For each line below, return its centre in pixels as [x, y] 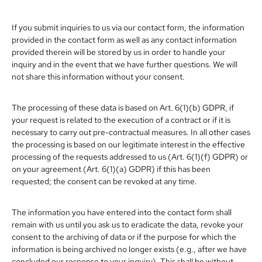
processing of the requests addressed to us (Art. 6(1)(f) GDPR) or [130, 156]
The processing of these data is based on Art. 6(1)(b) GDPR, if [123, 107]
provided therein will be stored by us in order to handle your [118, 52]
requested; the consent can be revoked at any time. [104, 181]
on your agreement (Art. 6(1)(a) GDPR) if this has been [111, 169]
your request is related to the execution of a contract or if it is [121, 120]
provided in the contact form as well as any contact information [124, 39]
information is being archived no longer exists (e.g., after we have [129, 249]
